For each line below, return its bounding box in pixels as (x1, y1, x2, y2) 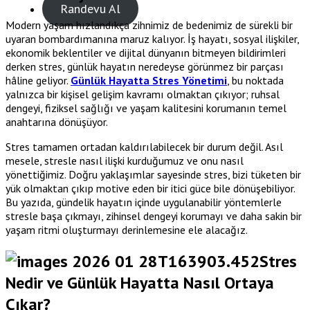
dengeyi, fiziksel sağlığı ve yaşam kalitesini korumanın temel (6, 100, 286, 115)
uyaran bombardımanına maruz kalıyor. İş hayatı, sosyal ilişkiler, (6, 31, 299, 46)
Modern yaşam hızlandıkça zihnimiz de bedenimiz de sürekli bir (6, 17, 293, 32)
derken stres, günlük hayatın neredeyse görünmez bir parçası (6, 59, 284, 73)
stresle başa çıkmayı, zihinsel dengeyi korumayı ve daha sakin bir (6, 208, 302, 223)
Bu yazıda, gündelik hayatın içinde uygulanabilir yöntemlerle (6, 194, 282, 209)
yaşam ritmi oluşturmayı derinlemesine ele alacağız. (6, 222, 248, 237)
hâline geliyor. (6, 73, 71, 87)
